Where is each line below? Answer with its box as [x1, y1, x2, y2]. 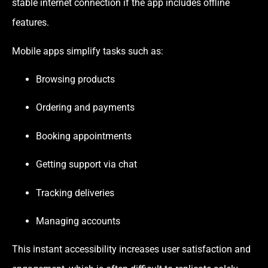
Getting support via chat [36, 159, 137, 170]
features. [12, 17, 49, 29]
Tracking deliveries [36, 187, 114, 199]
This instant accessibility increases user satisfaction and [12, 243, 251, 255]
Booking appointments [36, 130, 132, 142]
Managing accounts [36, 215, 120, 227]
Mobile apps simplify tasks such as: [12, 45, 163, 57]
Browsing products [36, 74, 115, 86]
